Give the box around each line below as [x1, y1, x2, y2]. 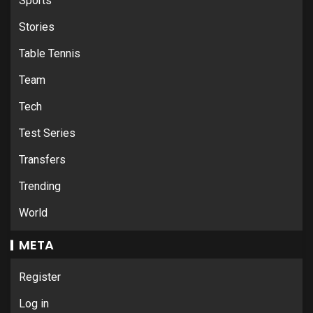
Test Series [19, 126, 75, 140]
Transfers [19, 152, 66, 166]
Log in [19, 296, 49, 310]
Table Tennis [19, 46, 80, 60]
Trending [19, 179, 61, 193]
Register [19, 270, 61, 284]
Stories [19, 20, 54, 34]
